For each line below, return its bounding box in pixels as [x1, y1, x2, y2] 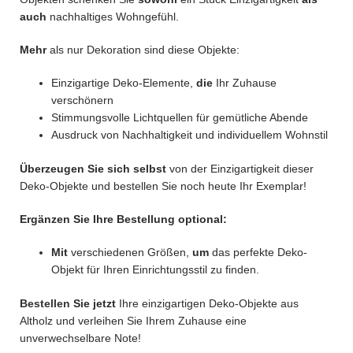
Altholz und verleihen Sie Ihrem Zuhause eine [20, 314, 247, 327]
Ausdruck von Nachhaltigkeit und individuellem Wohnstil [51, 128, 328, 141]
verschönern [51, 93, 113, 106]
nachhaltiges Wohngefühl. [46, 9, 179, 23]
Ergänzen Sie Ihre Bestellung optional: [20, 212, 227, 225]
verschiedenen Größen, [68, 245, 192, 258]
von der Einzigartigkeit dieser [166, 162, 314, 175]
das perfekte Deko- [209, 245, 307, 258]
